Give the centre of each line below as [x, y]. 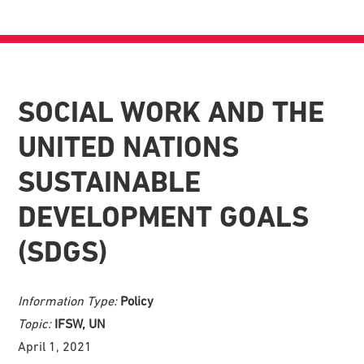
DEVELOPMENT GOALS [164, 217]
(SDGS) [63, 251]
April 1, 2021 [55, 346]
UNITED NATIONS [129, 147]
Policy [137, 300]
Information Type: [69, 300]
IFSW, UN [80, 323]
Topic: [37, 323]
